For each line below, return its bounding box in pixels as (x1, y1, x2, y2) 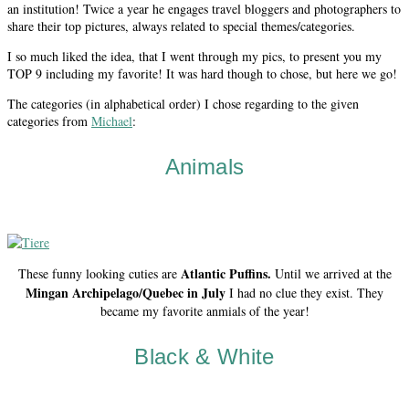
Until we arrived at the (274, 264, 392, 282)
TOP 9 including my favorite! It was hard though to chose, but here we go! (7, 64, 397, 82)
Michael (91, 111, 132, 130)
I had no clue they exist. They (225, 283, 383, 301)
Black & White (134, 343, 275, 369)
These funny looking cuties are (17, 264, 181, 282)
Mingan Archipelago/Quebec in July (26, 282, 225, 302)
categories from (7, 111, 91, 130)
